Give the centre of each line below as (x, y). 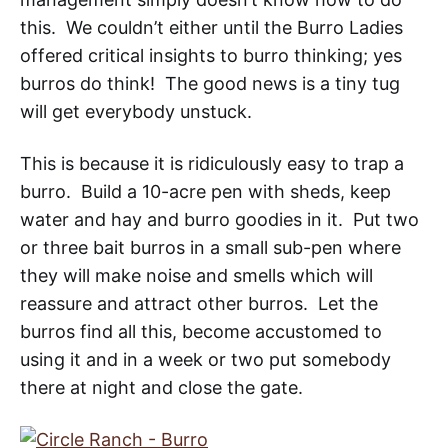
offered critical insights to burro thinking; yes (211, 55)
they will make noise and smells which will (196, 275)
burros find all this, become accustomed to (201, 331)
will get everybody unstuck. (141, 111)
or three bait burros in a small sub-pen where (210, 247)
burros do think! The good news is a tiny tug (210, 83)
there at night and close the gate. (161, 387)
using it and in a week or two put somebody (205, 359)
